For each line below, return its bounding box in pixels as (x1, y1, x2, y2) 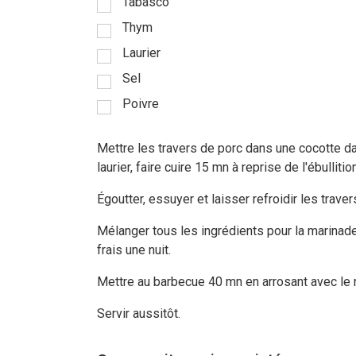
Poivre (122, 96, 159, 112)
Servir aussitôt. (97, 306, 180, 322)
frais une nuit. (97, 242, 171, 258)
